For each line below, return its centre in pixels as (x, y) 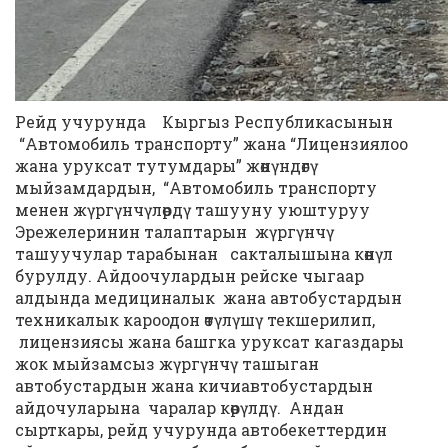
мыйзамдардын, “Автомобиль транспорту (196, 187)
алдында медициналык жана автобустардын (208, 297)
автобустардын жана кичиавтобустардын (194, 385)
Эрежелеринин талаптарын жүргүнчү (174, 231)
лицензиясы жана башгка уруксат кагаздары (209, 341)
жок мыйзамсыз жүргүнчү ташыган (169, 363)
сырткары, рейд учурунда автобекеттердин (201, 429)
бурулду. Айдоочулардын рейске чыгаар (189, 275)
